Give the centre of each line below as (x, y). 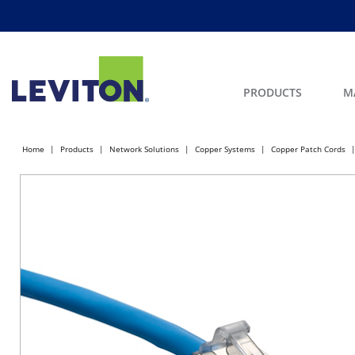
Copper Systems (225, 149)
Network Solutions (144, 149)
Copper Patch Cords (308, 149)
